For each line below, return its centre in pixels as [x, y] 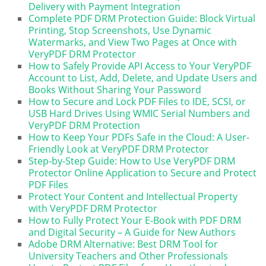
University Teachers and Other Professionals [129, 256]
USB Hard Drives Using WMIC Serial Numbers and [140, 114]
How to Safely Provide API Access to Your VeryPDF [140, 66]
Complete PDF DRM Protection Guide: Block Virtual [142, 19]
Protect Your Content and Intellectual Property [133, 197]
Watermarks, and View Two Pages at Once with [133, 42]
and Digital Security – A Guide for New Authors [132, 232]
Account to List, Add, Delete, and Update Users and [143, 78]
